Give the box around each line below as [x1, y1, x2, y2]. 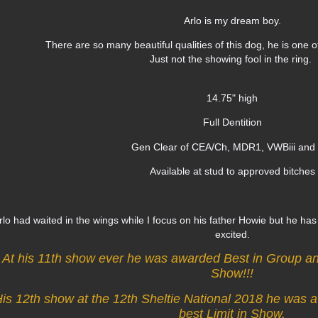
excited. [214, 228, 250, 240]
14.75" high [207, 92, 258, 104]
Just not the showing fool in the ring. [150, 53, 314, 65]
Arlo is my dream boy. [183, 15, 281, 26]
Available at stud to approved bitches [149, 165, 315, 177]
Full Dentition [202, 116, 262, 128]
